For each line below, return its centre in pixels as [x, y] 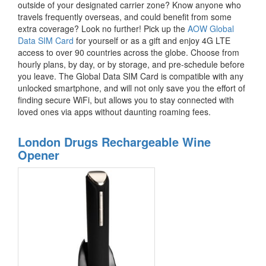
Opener [39, 155]
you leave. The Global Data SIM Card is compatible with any [131, 76]
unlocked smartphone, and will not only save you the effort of [132, 88]
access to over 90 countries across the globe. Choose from [129, 53]
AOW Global [211, 29]
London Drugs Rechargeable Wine [114, 142]
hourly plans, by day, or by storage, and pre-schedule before [131, 64]
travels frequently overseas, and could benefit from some [125, 17]
